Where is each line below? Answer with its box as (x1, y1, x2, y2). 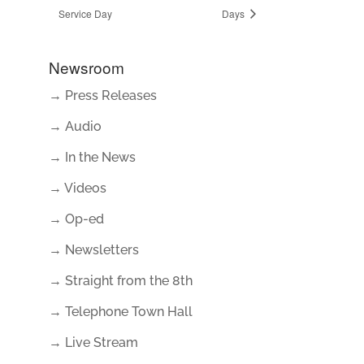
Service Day (58, 6, 112, 20)
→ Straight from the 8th (48, 272, 193, 288)
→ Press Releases (48, 87, 157, 103)
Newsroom (48, 55, 124, 78)
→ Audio (48, 118, 102, 134)
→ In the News (48, 149, 136, 165)
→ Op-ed (48, 210, 104, 227)
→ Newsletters (48, 241, 139, 258)
